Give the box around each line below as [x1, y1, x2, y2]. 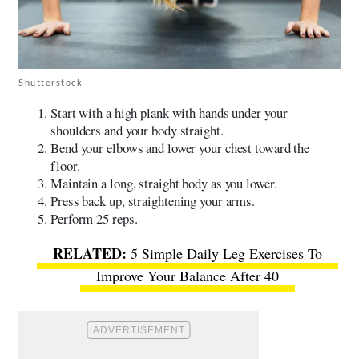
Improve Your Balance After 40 [96, 265, 279, 285]
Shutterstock [18, 76, 83, 87]
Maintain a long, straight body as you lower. [50, 173, 277, 192]
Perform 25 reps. [50, 208, 138, 228]
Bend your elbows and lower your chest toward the [50, 138, 310, 157]
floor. [50, 155, 80, 175]
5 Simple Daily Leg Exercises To [131, 243, 322, 263]
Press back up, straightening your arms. [50, 191, 256, 210]
